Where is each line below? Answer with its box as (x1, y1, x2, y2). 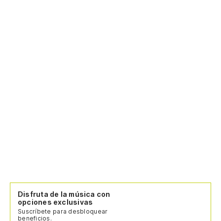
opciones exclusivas (18, 198, 93, 207)
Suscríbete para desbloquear (18, 208, 108, 216)
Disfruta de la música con (18, 190, 110, 199)
